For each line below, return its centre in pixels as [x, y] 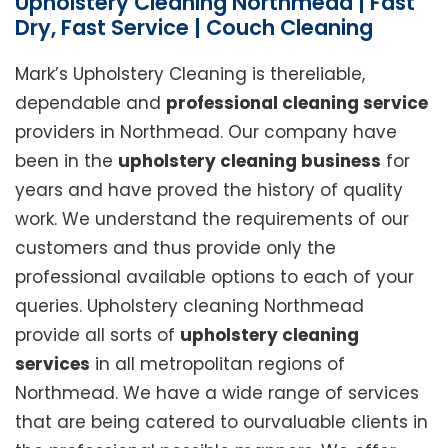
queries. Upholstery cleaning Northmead [189, 306]
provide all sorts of [97, 335]
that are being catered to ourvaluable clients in [221, 422]
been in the [66, 161]
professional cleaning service [297, 103]
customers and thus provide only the [175, 248]
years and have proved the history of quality [209, 190]
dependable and [90, 103]
